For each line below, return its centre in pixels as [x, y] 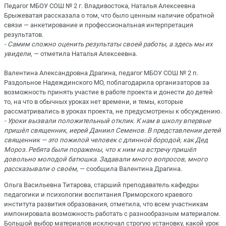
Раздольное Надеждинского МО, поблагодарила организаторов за [107, 82]
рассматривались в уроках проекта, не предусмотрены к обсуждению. [113, 111]
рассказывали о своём [40, 169]
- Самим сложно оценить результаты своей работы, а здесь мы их [108, 44]
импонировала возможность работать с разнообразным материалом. [112, 214]
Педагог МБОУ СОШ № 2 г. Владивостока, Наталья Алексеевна [100, 6]
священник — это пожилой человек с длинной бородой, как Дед [106, 140]
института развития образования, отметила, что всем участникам [106, 204]
